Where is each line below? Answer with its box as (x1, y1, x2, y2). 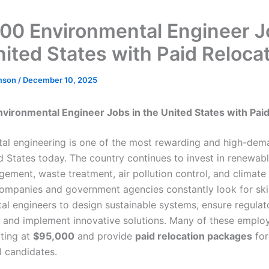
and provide (74, 230, 135, 242)
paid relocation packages (135, 230, 252, 242)
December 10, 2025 (23, 75, 97, 85)
